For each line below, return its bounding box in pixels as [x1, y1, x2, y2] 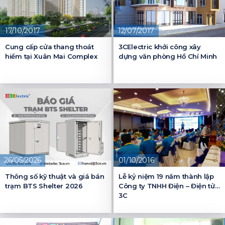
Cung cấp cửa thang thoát [5, 42, 94, 51]
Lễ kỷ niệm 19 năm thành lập [119, 172, 214, 180]
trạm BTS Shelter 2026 [5, 182, 83, 190]
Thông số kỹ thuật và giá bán [5, 172, 104, 180]
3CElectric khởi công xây [119, 42, 201, 51]
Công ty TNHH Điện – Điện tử [119, 182, 215, 190]
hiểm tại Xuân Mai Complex [5, 52, 97, 60]
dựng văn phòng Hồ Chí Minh [119, 52, 217, 60]
